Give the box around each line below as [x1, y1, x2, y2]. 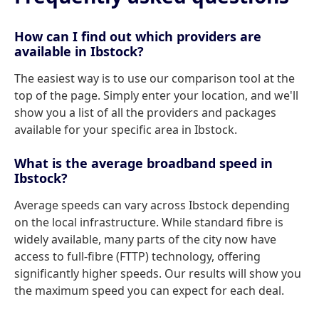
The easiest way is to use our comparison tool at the [14, 70, 295, 86]
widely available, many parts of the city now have [14, 231, 276, 247]
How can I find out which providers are [14, 28, 261, 45]
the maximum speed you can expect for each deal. [14, 283, 284, 298]
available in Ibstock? [14, 43, 144, 60]
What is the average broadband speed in [14, 155, 273, 172]
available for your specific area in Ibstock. [14, 122, 237, 137]
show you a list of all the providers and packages [14, 105, 276, 120]
